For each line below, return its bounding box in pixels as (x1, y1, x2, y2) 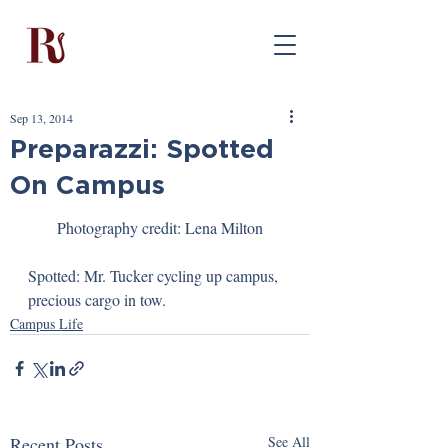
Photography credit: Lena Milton (57, 217, 263, 238)
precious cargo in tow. (28, 289, 166, 310)
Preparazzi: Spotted (10, 134, 274, 162)
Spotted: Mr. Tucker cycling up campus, (28, 265, 282, 286)
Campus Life (10, 314, 83, 333)
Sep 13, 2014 (10, 110, 73, 126)
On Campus (10, 170, 165, 198)
